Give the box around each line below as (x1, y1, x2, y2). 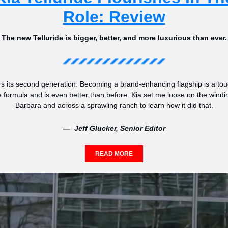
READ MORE (95, 150, 133, 158)
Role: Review (63, 8, 165, 26)
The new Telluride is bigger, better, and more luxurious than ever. (1, 34, 227, 42)
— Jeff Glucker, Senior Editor (63, 124, 165, 133)
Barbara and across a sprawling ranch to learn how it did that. (15, 101, 213, 110)
